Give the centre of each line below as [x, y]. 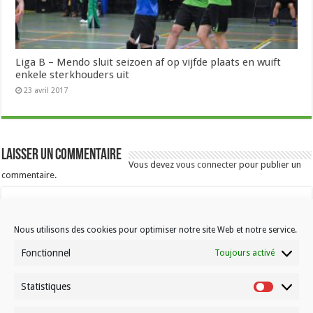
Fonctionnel [46, 253]
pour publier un [269, 165]
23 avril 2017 [46, 91]
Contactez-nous [35, 288]
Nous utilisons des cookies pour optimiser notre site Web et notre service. [155, 230]
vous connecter [207, 165]
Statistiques [46, 286]
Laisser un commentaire [62, 156]
